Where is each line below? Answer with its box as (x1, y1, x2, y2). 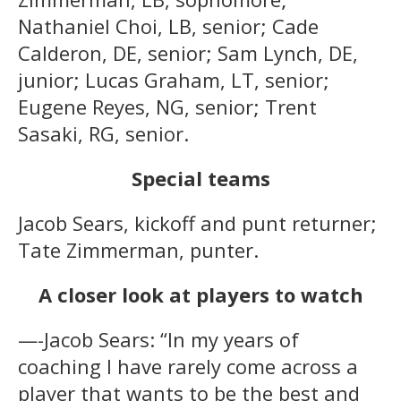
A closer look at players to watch (38, 281, 363, 309)
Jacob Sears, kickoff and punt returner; (18, 209, 377, 237)
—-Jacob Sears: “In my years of (18, 326, 299, 354)
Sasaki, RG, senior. (18, 120, 189, 148)
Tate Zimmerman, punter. (18, 236, 259, 264)
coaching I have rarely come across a (18, 353, 358, 380)
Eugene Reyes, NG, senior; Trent (18, 93, 317, 121)
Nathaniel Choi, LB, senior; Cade (18, 13, 319, 40)
